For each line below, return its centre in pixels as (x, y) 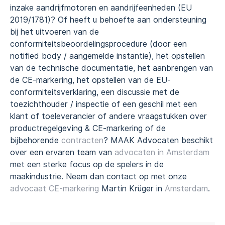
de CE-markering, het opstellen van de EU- (90, 80)
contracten (82, 140)
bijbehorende (36, 140)
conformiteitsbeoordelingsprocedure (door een (98, 44)
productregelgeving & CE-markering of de (88, 128)
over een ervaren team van (62, 152)
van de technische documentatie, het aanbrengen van (111, 68)
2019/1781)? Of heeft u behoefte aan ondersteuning (108, 20)
